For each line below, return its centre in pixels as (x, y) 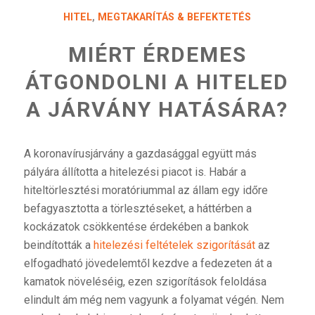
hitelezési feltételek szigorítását (174, 245)
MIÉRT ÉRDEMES (157, 55)
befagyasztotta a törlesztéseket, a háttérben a (137, 208)
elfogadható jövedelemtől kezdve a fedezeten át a (148, 263)
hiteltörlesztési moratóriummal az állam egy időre (146, 190)
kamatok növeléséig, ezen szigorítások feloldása (145, 281)
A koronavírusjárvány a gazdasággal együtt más (140, 153)
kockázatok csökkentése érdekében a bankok (136, 226)
